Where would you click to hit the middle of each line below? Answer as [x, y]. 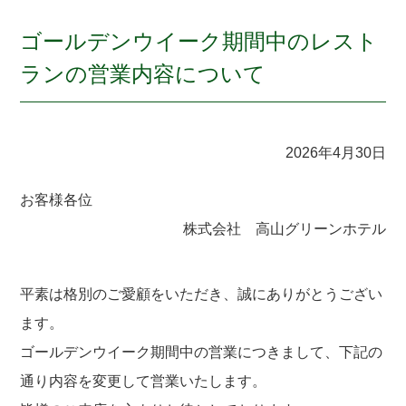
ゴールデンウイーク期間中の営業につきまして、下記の [202, 352]
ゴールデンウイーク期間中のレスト [199, 42]
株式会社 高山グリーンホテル [284, 229]
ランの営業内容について [143, 74]
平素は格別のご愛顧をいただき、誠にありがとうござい [202, 294]
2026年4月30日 [335, 153]
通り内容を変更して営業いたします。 [144, 381]
